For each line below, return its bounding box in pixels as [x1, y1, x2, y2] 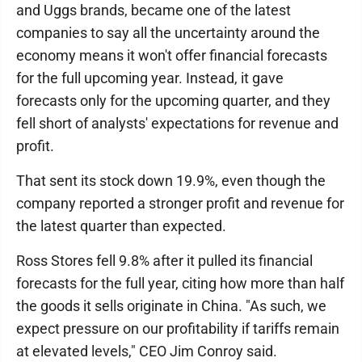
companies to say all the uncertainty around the [16, 24, 320, 42]
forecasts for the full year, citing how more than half [16, 275, 344, 293]
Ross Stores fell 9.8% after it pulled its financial [16, 252, 313, 270]
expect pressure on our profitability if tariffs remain [16, 320, 339, 338]
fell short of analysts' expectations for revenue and [16, 115, 339, 133]
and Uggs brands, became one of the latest [16, 2, 291, 19]
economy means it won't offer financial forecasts [16, 47, 327, 65]
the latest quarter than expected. [16, 217, 226, 235]
